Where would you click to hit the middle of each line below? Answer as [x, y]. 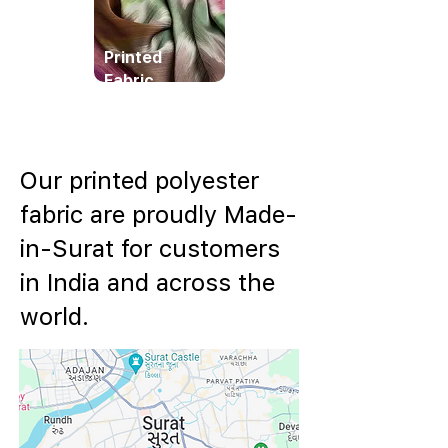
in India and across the [147, 282]
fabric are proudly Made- [158, 214]
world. [54, 316]
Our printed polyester [139, 180]
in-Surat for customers [150, 248]
